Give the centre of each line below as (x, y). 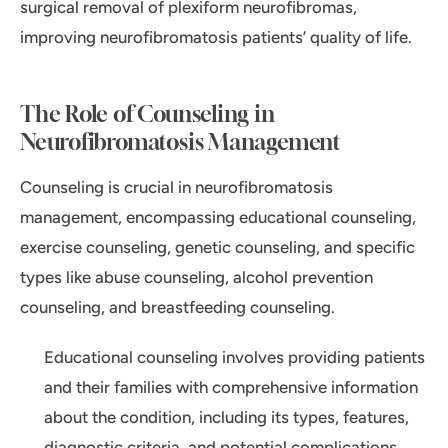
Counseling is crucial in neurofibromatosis (176, 187)
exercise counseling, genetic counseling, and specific (217, 247)
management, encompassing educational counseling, (218, 217)
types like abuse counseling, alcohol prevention (196, 277)
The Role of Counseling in (147, 114)
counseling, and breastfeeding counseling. (177, 307)
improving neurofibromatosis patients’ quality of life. (216, 37)
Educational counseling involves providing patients (234, 357)
